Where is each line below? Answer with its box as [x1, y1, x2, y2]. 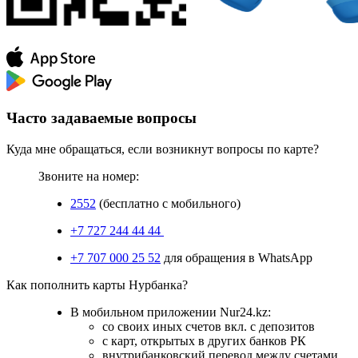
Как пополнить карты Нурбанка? [6, 277, 188, 292]
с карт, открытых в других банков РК [102, 333, 306, 348]
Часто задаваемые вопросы [6, 109, 197, 127]
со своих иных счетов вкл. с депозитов [102, 319, 315, 333]
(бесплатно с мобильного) [96, 196, 241, 210]
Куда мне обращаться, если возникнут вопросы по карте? [6, 141, 319, 156]
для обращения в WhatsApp [161, 250, 312, 265]
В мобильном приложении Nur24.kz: [70, 304, 271, 319]
